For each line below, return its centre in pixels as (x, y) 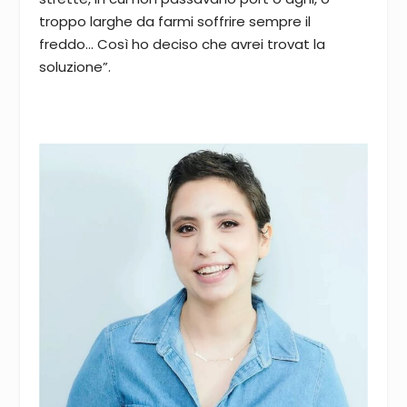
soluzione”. (74, 66)
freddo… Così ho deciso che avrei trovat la (182, 44)
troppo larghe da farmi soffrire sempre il (174, 21)
